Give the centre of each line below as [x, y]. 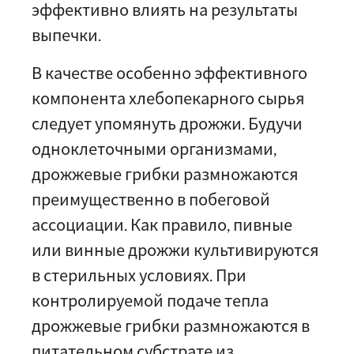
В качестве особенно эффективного [169, 73]
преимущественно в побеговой [151, 199]
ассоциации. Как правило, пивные [162, 224]
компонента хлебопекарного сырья [168, 98]
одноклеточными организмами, [154, 149]
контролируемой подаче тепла [150, 300]
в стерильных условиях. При [139, 275]
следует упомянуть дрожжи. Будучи [167, 123]
